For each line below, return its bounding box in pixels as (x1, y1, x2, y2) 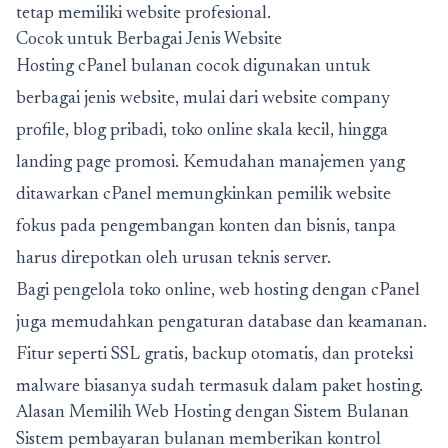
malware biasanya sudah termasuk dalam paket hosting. (16, 378, 423, 396)
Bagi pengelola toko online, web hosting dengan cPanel (16, 282, 420, 300)
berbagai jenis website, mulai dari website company (16, 90, 390, 108)
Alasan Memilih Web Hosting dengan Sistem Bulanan (16, 404, 409, 422)
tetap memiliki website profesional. (16, 5, 271, 23)
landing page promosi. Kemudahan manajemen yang (16, 154, 405, 172)
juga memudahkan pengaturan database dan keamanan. (16, 314, 427, 332)
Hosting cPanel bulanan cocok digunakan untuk (16, 58, 370, 76)
